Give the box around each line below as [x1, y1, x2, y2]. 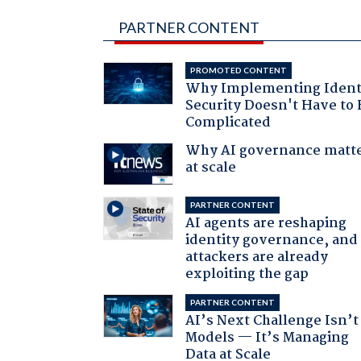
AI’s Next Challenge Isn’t [185, 310, 359, 333]
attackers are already [185, 247, 329, 269]
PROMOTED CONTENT [190, 64, 288, 75]
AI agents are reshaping [185, 213, 347, 235]
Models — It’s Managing [185, 327, 350, 350]
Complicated [185, 111, 272, 134]
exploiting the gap [185, 263, 309, 286]
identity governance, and [185, 230, 359, 252]
